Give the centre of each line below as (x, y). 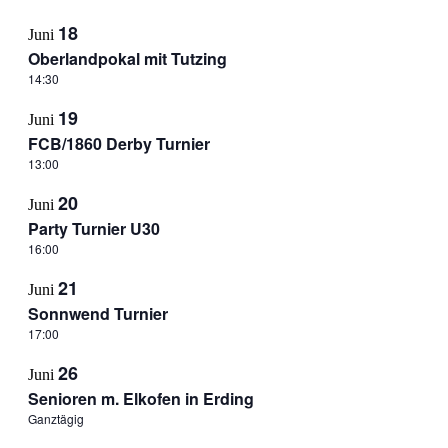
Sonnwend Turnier (97, 313)
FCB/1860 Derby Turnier (118, 143)
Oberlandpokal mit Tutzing (127, 58)
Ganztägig (55, 418)
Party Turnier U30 (93, 228)
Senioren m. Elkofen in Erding (140, 398)
